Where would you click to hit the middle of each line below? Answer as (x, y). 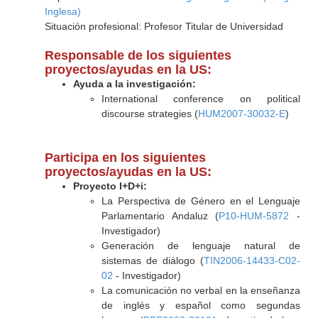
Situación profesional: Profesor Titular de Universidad (164, 26)
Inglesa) (62, 11)
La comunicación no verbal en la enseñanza (201, 290)
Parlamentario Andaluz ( (160, 216)
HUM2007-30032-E (241, 114)
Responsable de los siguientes (138, 55)
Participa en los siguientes (125, 158)
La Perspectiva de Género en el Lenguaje (201, 201)
